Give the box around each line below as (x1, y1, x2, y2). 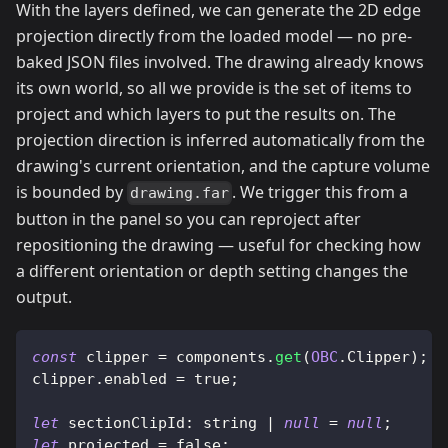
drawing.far (130, 183, 230, 202)
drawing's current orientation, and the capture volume (16, 154, 430, 177)
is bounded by (16, 180, 127, 203)
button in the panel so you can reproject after (16, 207, 361, 230)
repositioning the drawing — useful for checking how (16, 233, 421, 256)
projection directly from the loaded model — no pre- (16, 24, 412, 47)
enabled (104, 369, 167, 388)
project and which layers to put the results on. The (16, 102, 396, 125)
